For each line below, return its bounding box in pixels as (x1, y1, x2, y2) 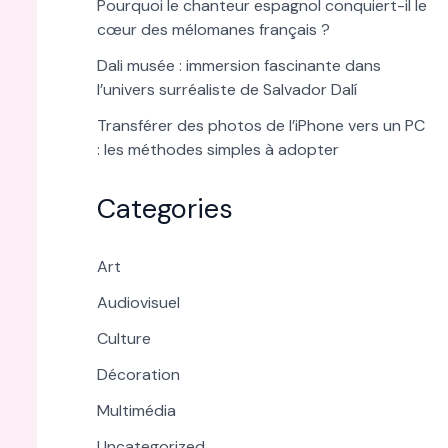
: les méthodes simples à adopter (96, 139, 339, 161)
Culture (96, 328, 151, 350)
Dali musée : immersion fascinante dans (96, 55, 381, 77)
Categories (96, 191, 233, 227)
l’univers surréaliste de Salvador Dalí (96, 79, 357, 101)
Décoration (96, 364, 180, 386)
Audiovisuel (96, 292, 180, 314)
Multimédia (96, 400, 176, 422)
